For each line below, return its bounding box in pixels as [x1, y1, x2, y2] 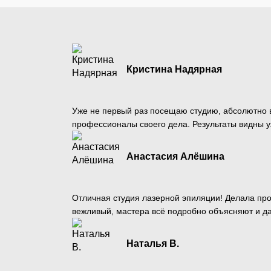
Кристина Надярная [126, 64, 222, 74]
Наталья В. [126, 238, 179, 249]
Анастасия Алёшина [126, 151, 224, 162]
